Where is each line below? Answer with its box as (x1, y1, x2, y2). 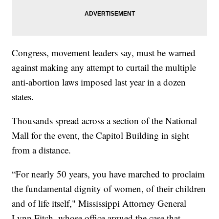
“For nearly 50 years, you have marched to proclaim (12, 168, 205, 180)
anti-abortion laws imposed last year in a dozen (12, 76, 186, 88)
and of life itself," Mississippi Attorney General (12, 197, 187, 210)
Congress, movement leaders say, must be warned (12, 46, 196, 59)
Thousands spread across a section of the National (12, 114, 197, 127)
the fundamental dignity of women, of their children (12, 182, 206, 195)
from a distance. (12, 144, 71, 156)
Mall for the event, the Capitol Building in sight (12, 129, 190, 142)
